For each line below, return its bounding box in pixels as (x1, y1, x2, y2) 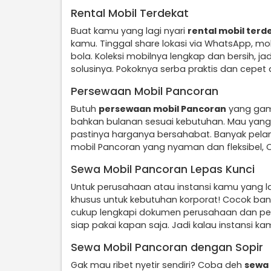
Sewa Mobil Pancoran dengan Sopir (71, 240, 263, 255)
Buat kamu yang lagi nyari (71, 25, 188, 37)
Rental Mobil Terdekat (71, 6, 189, 21)
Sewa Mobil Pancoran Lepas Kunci (71, 162, 255, 177)
